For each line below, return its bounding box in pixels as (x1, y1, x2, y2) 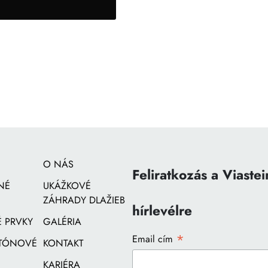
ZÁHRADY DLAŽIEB (42, 193, 125, 208)
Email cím (132, 232, 176, 246)
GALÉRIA (42, 215, 81, 229)
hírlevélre (132, 201, 192, 221)
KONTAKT (42, 236, 84, 251)
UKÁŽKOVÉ (42, 179, 91, 193)
